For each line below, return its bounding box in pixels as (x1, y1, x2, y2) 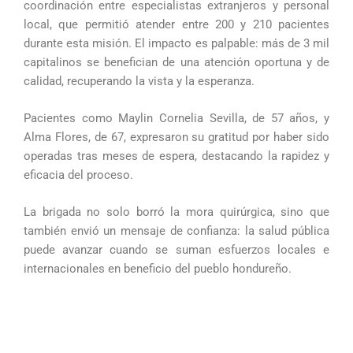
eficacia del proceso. (24, 168, 133, 183)
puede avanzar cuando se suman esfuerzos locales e (24, 243, 329, 258)
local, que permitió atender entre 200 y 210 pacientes (24, 17, 329, 32)
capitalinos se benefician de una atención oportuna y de (24, 54, 329, 69)
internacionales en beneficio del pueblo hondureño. (24, 262, 292, 277)
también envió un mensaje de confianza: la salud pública (24, 224, 329, 239)
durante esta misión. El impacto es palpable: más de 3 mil (24, 35, 329, 50)
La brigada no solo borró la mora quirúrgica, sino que (24, 205, 329, 220)
